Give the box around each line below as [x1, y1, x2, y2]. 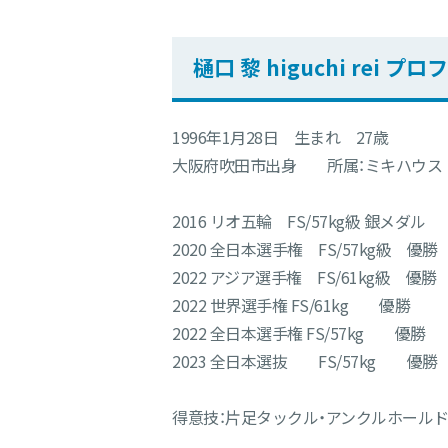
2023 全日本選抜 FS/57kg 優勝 [172, 349, 438, 374]
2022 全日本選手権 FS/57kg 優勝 [172, 321, 426, 346]
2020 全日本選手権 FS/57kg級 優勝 [172, 237, 438, 262]
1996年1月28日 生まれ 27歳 [172, 125, 388, 150]
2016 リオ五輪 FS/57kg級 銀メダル [172, 209, 426, 234]
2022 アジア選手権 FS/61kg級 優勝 [172, 265, 437, 290]
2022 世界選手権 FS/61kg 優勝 [172, 293, 410, 318]
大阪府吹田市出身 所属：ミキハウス [172, 153, 442, 178]
